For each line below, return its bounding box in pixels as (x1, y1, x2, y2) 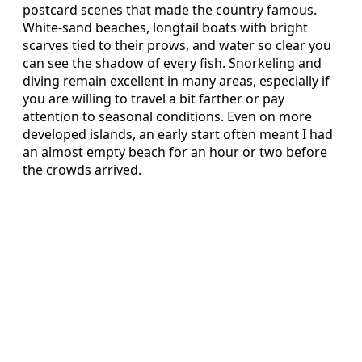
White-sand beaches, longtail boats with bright (23, 19, 308, 37)
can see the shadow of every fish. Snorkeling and (23, 54, 322, 73)
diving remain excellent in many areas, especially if (23, 72, 330, 90)
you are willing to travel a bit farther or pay (23, 90, 284, 108)
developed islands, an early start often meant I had (23, 125, 333, 144)
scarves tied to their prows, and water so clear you (23, 36, 331, 55)
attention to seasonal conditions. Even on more (23, 107, 312, 126)
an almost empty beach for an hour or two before (23, 143, 327, 162)
